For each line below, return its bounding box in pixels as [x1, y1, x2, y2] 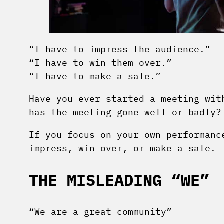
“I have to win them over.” [29, 57, 172, 69]
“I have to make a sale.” [29, 70, 161, 82]
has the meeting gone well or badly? [29, 106, 221, 118]
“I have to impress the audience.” [29, 43, 210, 55]
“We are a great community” [29, 206, 172, 218]
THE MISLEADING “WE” [29, 169, 209, 190]
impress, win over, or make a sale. [29, 142, 216, 154]
